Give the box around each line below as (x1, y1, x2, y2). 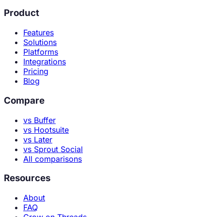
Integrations (23, 57, 66, 67)
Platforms (23, 47, 58, 57)
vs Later (23, 134, 52, 144)
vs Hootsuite (23, 124, 69, 135)
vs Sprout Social (23, 144, 83, 154)
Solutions (23, 37, 57, 47)
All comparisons (23, 154, 82, 164)
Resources (4, 172, 50, 184)
